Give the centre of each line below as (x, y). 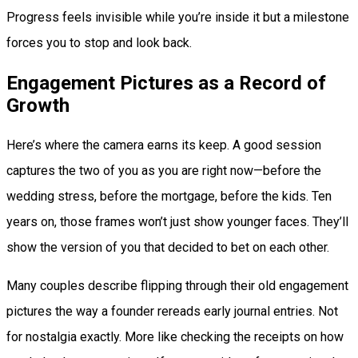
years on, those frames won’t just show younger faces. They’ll (177, 222)
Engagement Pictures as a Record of (166, 84)
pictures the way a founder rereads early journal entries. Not (172, 312)
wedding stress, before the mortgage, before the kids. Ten (169, 197)
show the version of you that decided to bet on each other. (168, 248)
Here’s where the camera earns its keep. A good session (164, 145)
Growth (38, 106)
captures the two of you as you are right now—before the (164, 171)
